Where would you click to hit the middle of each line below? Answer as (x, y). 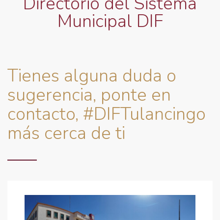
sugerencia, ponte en (89, 95)
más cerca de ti (66, 133)
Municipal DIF (110, 21)
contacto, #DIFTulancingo (107, 114)
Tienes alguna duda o (92, 76)
